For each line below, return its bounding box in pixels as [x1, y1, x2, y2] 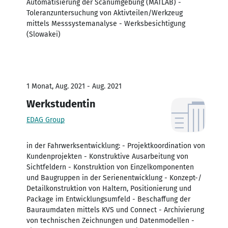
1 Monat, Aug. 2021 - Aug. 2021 [26, 81, 122, 91]
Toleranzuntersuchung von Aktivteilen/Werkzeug [26, 8, 183, 17]
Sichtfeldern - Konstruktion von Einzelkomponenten [26, 162, 194, 172]
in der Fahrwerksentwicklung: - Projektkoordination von [26, 141, 205, 150]
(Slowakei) [26, 30, 61, 39]
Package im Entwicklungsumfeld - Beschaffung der [26, 194, 190, 204]
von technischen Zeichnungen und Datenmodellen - [26, 216, 194, 225]
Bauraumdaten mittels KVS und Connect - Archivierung [26, 205, 204, 214]
